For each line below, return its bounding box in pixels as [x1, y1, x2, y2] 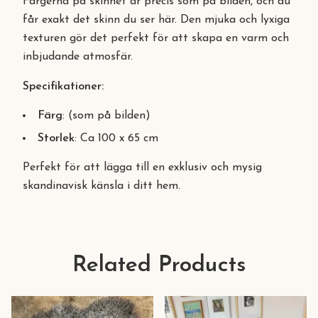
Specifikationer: [23, 81, 104, 92]
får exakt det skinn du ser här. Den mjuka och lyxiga [23, 14, 290, 26]
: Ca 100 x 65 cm [75, 133, 158, 144]
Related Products [72, 254, 246, 277]
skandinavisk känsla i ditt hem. [23, 180, 180, 192]
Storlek [38, 133, 75, 144]
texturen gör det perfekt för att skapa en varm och [23, 33, 289, 44]
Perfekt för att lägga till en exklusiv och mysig [23, 162, 262, 173]
